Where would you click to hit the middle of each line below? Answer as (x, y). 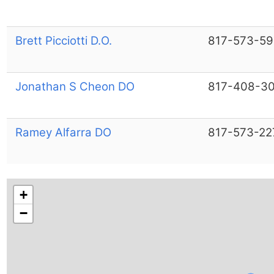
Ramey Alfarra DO (63, 132)
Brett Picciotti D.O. (63, 40)
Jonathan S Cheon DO (75, 86)
